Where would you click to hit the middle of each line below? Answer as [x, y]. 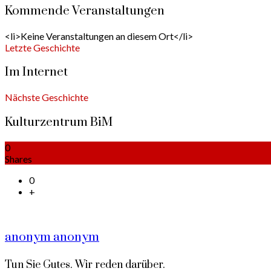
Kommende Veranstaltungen [85, 11]
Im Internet [36, 72]
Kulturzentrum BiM [59, 122]
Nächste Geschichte [47, 97]
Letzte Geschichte [42, 47]
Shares [18, 158]
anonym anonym [52, 237]
